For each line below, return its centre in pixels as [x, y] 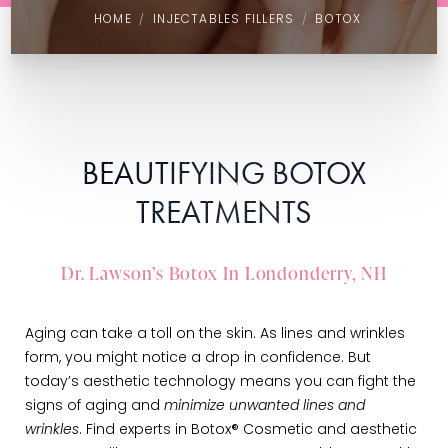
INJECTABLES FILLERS [224, 20]
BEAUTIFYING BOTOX [224, 173]
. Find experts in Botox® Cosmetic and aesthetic [248, 430]
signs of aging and [94, 406]
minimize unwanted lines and [264, 406]
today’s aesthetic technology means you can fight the [220, 382]
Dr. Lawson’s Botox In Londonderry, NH [224, 272]
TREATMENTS [224, 212]
